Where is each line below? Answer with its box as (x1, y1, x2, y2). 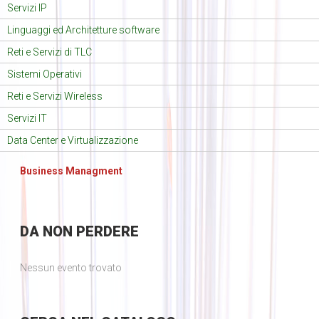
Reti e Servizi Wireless (7, 90, 103, 103)
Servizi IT (7, 113, 47, 125)
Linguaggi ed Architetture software (7, 24, 159, 36)
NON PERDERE (38, 223, 139, 241)
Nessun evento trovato (19, 262, 122, 274)
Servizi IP (7, 2, 47, 14)
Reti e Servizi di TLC (7, 46, 92, 58)
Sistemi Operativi (7, 68, 82, 80)
